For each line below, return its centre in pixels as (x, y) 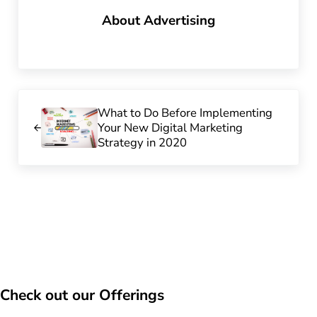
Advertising (179, 20)
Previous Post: (54, 98)
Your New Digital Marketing (170, 127)
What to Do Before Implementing (185, 113)
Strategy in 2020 (142, 142)
